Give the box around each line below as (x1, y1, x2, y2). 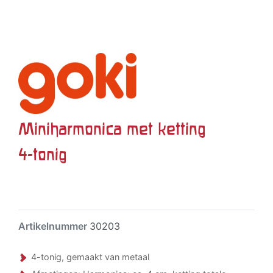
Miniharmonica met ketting (18, 119, 205, 138)
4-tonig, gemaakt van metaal (31, 252, 149, 262)
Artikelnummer (18, 220, 90, 232)
